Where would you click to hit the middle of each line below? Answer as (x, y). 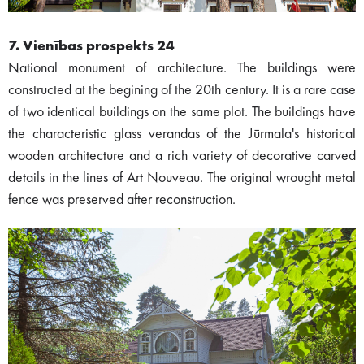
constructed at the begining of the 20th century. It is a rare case (182, 90)
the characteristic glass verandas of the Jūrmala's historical (182, 134)
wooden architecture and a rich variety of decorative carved (182, 156)
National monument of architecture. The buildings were (182, 68)
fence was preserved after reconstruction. (122, 199)
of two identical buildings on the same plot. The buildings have (182, 112)
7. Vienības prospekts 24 (91, 46)
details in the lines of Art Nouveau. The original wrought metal (182, 178)
